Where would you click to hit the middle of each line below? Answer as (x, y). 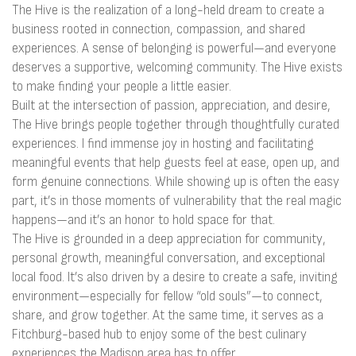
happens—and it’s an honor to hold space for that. (143, 220)
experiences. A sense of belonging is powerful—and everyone (174, 48)
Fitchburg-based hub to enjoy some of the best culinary (159, 334)
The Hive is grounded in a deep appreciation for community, (169, 239)
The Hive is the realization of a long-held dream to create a (168, 10)
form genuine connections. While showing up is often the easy (176, 182)
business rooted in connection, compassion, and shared (159, 29)
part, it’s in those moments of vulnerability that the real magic (177, 201)
